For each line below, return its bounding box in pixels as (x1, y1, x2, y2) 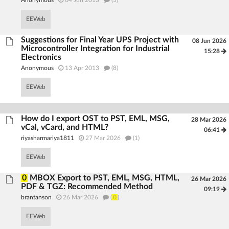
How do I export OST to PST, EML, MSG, (21, 114, 170, 123)
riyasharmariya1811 (21, 135, 75, 141)
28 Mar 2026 (191, 117, 226, 123)
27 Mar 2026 (84, 135, 121, 141)
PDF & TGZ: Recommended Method (21, 182, 153, 191)
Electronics (21, 53, 62, 61)
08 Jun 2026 (192, 38, 226, 44)
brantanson (21, 194, 52, 200)
